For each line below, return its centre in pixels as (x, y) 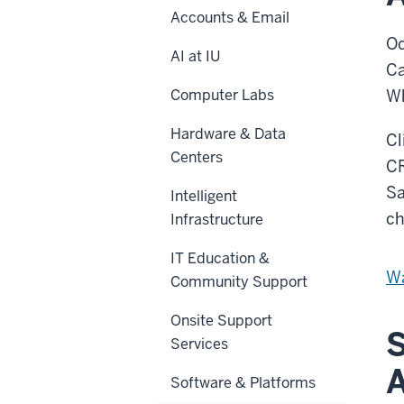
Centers (197, 157)
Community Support (239, 281)
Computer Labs (222, 95)
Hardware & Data (228, 133)
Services (199, 344)
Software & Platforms (243, 382)
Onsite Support (221, 320)
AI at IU (195, 56)
